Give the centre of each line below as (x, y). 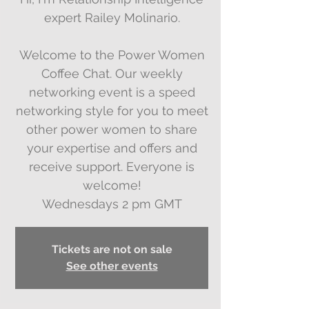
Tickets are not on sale (112, 249)
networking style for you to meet (112, 111)
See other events (112, 266)
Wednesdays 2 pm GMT (112, 204)
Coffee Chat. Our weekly (112, 73)
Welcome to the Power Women (112, 55)
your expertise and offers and (112, 148)
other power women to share (112, 129)
